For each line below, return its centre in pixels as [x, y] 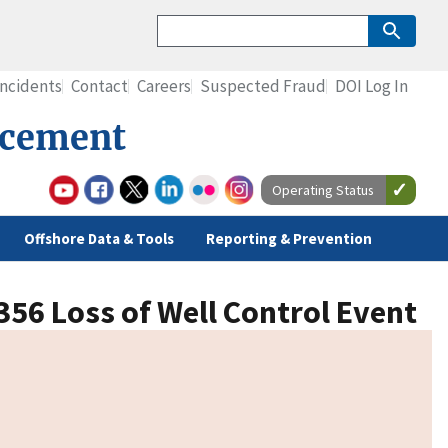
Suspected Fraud [263, 85]
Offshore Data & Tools [99, 239]
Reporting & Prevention [289, 239]
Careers [164, 85]
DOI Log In [371, 85]
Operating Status [323, 189]
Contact [99, 85]
